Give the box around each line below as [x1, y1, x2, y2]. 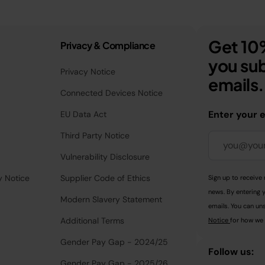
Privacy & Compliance [60, 38, 156, 51]
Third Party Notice [60, 130, 130, 141]
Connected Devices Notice [60, 87, 163, 98]
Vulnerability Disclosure [60, 151, 150, 162]
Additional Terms [60, 215, 125, 226]
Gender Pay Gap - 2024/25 [60, 236, 169, 247]
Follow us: [208, 245, 254, 258]
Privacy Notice [60, 66, 116, 77]
